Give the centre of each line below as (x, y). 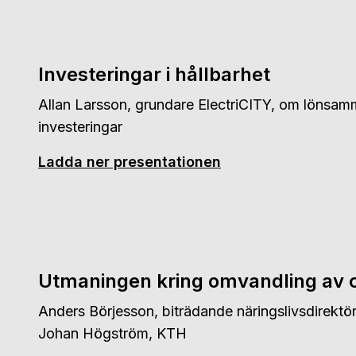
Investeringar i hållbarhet (154, 74)
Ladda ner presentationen (130, 162)
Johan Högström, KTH (112, 333)
